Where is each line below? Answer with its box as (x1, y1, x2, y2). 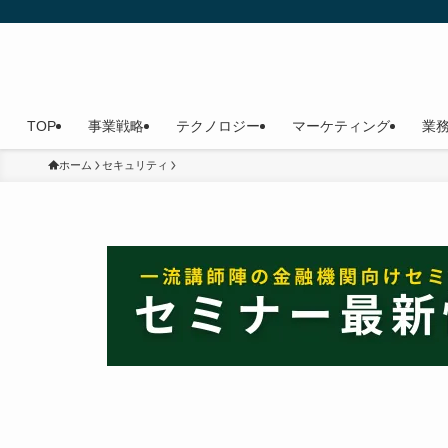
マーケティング (291, 118, 390, 134)
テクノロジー (175, 118, 260, 134)
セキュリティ (102, 159, 168, 171)
